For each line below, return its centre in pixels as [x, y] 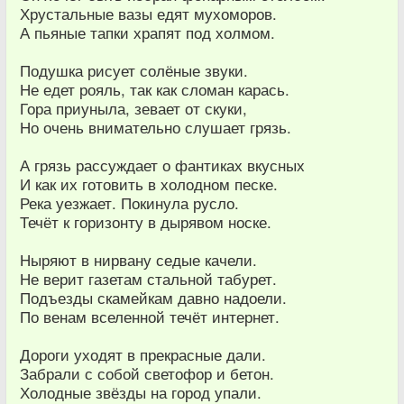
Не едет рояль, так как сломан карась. [155, 89]
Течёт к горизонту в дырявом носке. [146, 222]
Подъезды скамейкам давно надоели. [153, 298]
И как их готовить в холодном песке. [149, 184]
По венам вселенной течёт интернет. [150, 317]
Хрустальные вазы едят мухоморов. [148, 14]
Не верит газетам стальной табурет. [148, 279]
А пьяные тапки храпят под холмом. [147, 32]
